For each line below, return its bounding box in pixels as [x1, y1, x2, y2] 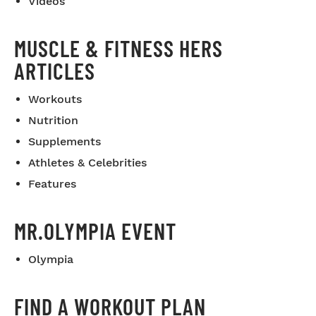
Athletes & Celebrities [28, 156, 147, 169]
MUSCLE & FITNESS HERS [14, 35, 223, 61]
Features [28, 177, 76, 190]
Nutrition [28, 114, 78, 127]
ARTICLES [14, 57, 95, 84]
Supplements [28, 135, 101, 148]
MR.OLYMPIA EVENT [14, 217, 176, 244]
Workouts [28, 92, 82, 106]
